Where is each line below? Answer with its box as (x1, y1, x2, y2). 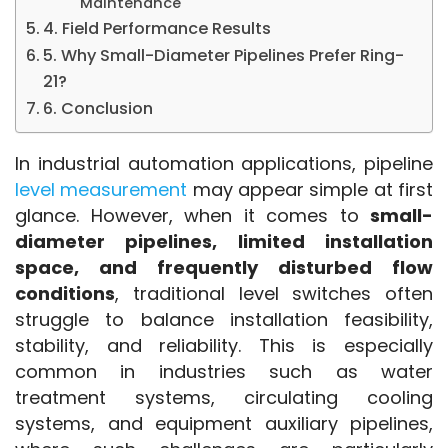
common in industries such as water (15, 358, 433, 384)
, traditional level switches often (115, 280, 433, 306)
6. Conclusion (43, 96, 154, 120)
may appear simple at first (187, 176, 434, 202)
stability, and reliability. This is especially (15, 332, 433, 358)
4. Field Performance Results (43, 16, 272, 40)
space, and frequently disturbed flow (15, 254, 433, 280)
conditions (15, 280, 115, 306)
